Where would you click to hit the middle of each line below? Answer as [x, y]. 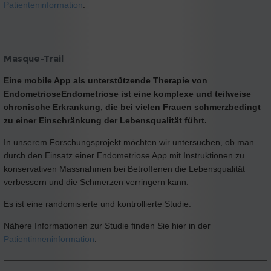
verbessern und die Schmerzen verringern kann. [96, 182]
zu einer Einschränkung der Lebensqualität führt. [105, 120]
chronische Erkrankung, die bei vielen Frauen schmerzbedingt [132, 107]
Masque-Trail [34, 58]
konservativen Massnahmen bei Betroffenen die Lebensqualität [124, 168]
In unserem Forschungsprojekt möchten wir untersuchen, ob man [129, 142]
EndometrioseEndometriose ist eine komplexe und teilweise [127, 93]
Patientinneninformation [49, 239]
